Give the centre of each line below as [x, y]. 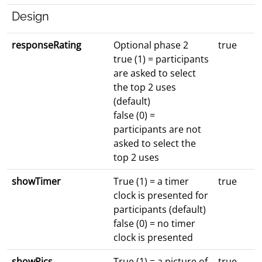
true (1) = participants [161, 59]
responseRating [46, 45]
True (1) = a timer [151, 182]
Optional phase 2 [151, 45]
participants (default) [160, 210]
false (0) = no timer [154, 224]
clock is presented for [161, 196]
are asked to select [155, 73]
